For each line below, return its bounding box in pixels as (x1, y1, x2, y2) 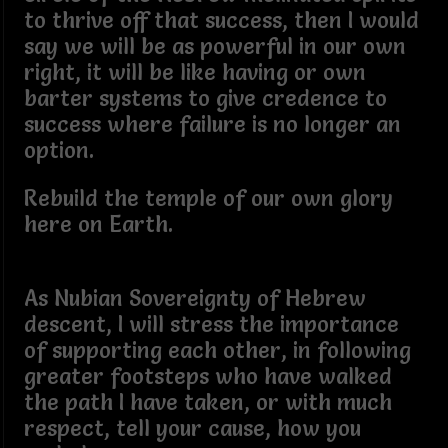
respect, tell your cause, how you (23, 414, 361, 442)
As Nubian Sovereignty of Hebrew (23, 284, 366, 312)
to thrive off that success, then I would (23, 6, 419, 34)
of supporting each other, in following (23, 336, 411, 364)
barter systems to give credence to (23, 84, 387, 112)
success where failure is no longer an (23, 110, 401, 138)
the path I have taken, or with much (23, 388, 392, 416)
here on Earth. (23, 210, 173, 238)
